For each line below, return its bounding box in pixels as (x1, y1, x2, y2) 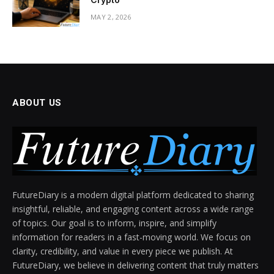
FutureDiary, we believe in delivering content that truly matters (12, 259, 259, 272)
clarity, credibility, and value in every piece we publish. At (12, 245, 233, 257)
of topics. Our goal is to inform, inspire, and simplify (12, 217, 217, 229)
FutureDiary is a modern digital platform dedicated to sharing (12, 189, 254, 201)
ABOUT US (12, 97, 62, 109)
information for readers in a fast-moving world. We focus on (12, 231, 251, 243)
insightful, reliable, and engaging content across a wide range (12, 203, 254, 215)
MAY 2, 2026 (91, 12, 131, 22)
